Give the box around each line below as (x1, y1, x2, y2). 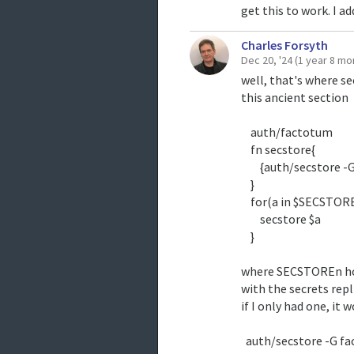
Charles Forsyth (241, 36, 329, 53)
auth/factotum (240, 123, 333, 140)
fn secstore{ (240, 141, 315, 157)
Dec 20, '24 (241, 52, 293, 67)
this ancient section (240, 88, 348, 105)
